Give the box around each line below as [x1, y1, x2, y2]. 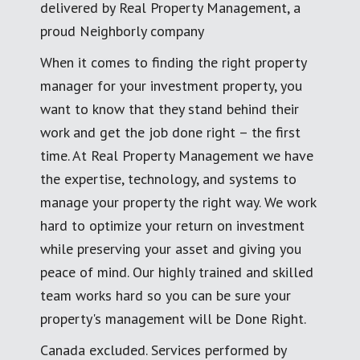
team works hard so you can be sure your [40, 285, 291, 305]
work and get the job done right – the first [40, 122, 301, 141]
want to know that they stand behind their [40, 99, 299, 118]
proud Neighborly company [40, 21, 204, 40]
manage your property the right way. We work [40, 192, 316, 211]
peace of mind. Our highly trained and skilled [40, 262, 313, 281]
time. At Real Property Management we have [40, 145, 313, 165]
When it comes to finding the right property [40, 52, 306, 72]
